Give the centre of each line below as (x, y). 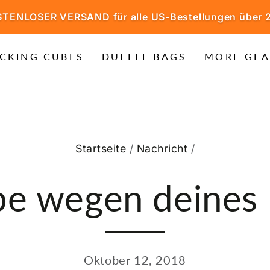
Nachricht (162, 149)
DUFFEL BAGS (144, 56)
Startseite (101, 149)
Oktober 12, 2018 (135, 260)
